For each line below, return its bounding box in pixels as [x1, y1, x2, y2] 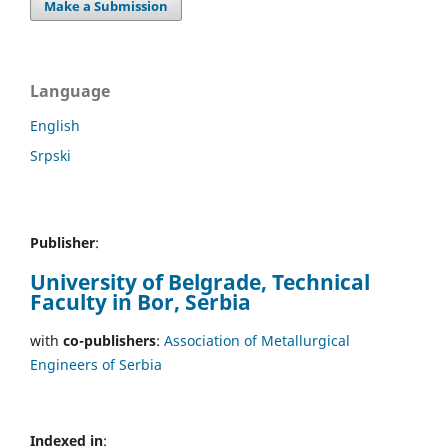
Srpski [30, 145, 71, 165]
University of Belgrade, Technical [30, 267, 370, 296]
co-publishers [59, 331, 156, 351]
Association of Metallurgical [164, 331, 350, 351]
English [30, 115, 80, 135]
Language [30, 79, 110, 102]
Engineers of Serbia [30, 355, 162, 375]
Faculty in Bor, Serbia [30, 287, 256, 316]
